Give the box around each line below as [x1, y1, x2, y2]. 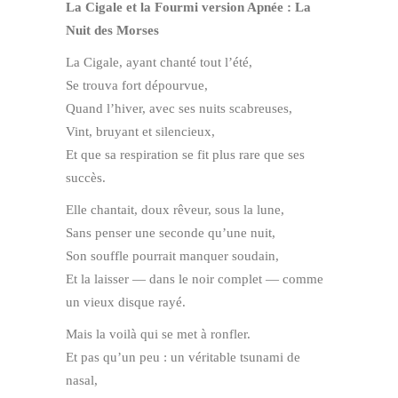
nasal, [66, 373, 98, 387]
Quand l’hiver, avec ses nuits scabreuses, [66, 101, 292, 115]
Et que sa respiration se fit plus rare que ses [66, 147, 305, 162]
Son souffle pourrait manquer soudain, [66, 249, 279, 263]
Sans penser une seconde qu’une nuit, [66, 226, 275, 240]
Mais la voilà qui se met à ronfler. [66, 327, 251, 341]
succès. [66, 171, 106, 185]
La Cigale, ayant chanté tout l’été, [66, 55, 252, 69]
